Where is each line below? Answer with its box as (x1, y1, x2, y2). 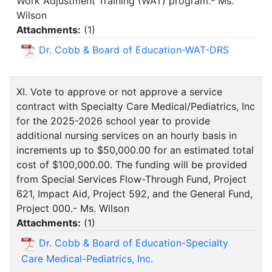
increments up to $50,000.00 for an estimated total (16, 144, 254, 157)
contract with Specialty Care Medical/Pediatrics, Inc (16, 100, 255, 113)
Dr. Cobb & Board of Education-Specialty (39, 237, 228, 250)
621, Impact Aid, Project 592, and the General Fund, (16, 188, 253, 200)
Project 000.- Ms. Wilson (16, 202, 129, 215)
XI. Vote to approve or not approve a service (16, 86, 222, 98)
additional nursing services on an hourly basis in (16, 129, 237, 142)
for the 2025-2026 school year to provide (16, 115, 210, 127)
